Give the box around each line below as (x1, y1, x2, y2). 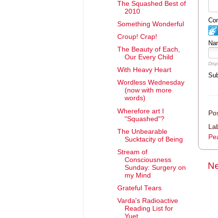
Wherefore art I (117, 107, 164, 115)
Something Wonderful (117, 20, 184, 28)
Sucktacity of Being (124, 135, 183, 143)
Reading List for (124, 205, 173, 212)
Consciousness (124, 156, 171, 163)
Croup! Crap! (117, 33, 157, 40)
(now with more (124, 87, 172, 94)
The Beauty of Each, (117, 46, 180, 54)
